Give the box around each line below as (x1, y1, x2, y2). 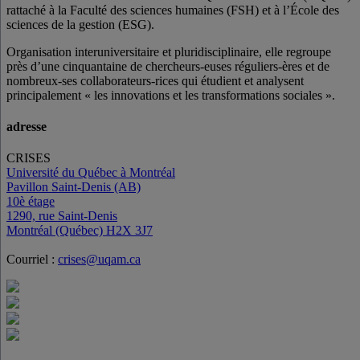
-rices (151, 73, 178, 88)
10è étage (6, 194, 55, 209)
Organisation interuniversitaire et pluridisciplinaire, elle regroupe (6, 44, 331, 59)
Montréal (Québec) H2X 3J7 (6, 223, 153, 238)
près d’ (6, 59, 41, 73)
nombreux (6, 73, 58, 88)
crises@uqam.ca (58, 252, 141, 267)
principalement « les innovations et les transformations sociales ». (6, 88, 335, 102)
